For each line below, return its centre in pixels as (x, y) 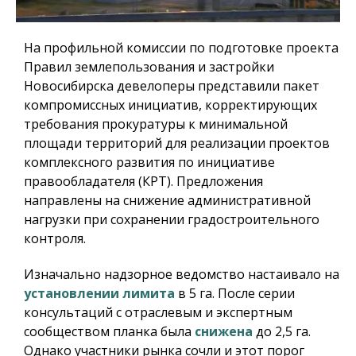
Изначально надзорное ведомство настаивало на (182, 275)
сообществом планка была (109, 332)
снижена (224, 332)
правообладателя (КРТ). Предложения (143, 182)
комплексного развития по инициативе (149, 163)
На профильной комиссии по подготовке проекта (181, 48)
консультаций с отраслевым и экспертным (158, 313)
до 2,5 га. (282, 332)
